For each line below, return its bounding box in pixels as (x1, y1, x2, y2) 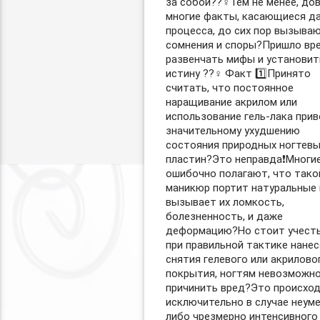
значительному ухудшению (165, 124, 300, 137)
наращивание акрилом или (165, 96, 297, 109)
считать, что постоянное (165, 81, 294, 94)
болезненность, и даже (165, 210, 283, 223)
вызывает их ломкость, (165, 196, 284, 209)
